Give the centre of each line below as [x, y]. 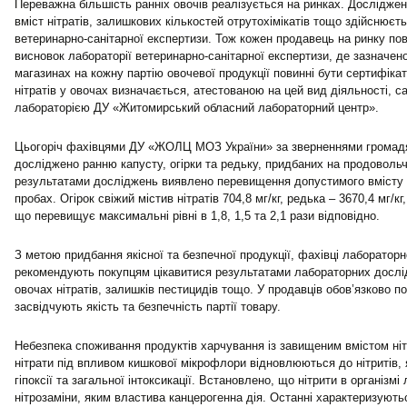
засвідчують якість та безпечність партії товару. [148, 307]
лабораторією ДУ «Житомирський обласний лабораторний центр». [197, 108]
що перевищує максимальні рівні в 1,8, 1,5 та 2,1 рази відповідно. [197, 216]
